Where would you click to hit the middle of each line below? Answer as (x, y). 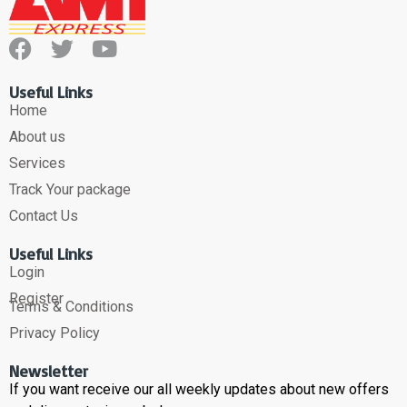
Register (36, 299)
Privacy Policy (55, 333)
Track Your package (70, 190)
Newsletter (49, 371)
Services (37, 164)
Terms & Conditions (71, 307)
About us (37, 137)
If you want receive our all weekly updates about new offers (199, 390)
